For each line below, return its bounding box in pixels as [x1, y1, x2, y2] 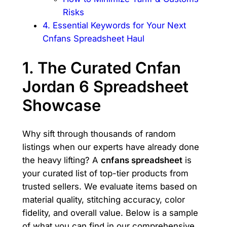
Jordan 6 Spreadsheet [22, 77, 188, 96]
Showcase [22, 95, 101, 115]
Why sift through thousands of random [22, 129, 176, 139]
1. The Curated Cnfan [22, 58, 181, 77]
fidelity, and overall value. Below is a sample [22, 208, 198, 218]
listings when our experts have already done [22, 142, 199, 153]
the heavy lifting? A [22, 155, 101, 166]
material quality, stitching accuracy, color [22, 195, 185, 205]
